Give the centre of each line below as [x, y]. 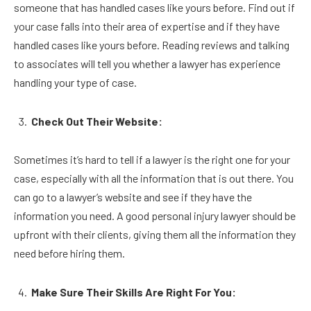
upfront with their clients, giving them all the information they [155, 235]
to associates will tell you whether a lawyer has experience [147, 63]
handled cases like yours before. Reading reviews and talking [152, 44]
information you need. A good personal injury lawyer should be [155, 216]
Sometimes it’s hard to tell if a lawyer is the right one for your [152, 160]
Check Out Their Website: [98, 121]
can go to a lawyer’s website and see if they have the [133, 197]
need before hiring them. [70, 253]
